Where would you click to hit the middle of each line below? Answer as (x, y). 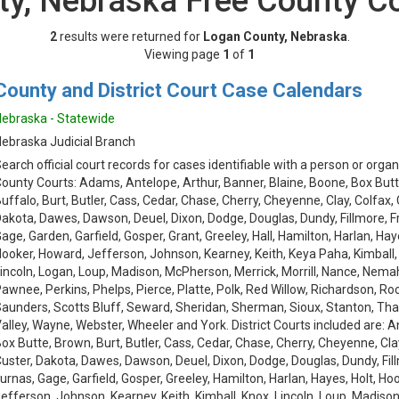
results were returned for (130, 37)
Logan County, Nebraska (275, 37)
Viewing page (183, 54)
